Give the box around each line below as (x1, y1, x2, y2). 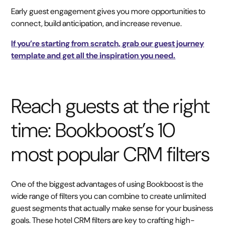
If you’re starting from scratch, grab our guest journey (11, 38, 204, 49)
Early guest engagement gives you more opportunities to (11, 6, 206, 17)
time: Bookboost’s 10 (11, 117, 176, 143)
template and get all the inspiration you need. (11, 50, 176, 61)
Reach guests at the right (11, 93, 210, 119)
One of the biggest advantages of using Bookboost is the (11, 179, 204, 189)
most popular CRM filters (11, 141, 210, 167)
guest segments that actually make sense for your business (11, 203, 213, 213)
